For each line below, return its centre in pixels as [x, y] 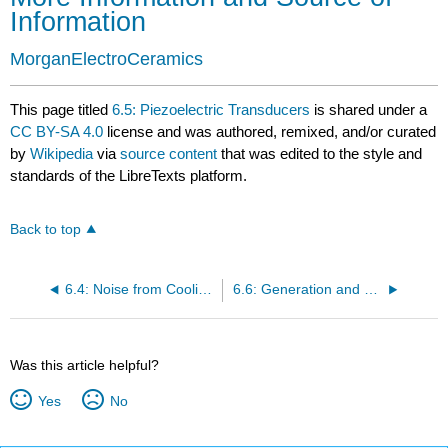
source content [169, 154]
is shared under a [369, 110]
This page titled [61, 110]
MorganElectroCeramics [107, 59]
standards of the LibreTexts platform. [129, 176]
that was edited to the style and [320, 154]
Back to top [46, 230]
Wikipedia [62, 154]
